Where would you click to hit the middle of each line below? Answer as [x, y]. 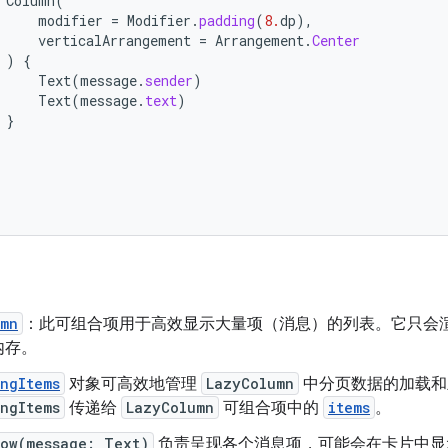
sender [169, 80]
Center [336, 40]
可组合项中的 [271, 408]
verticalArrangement [114, 40]
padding [227, 20]
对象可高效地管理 [133, 384]
